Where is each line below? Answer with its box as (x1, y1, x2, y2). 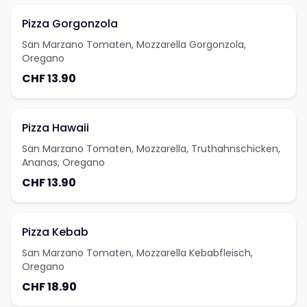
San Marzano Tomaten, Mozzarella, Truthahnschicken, (22, 142, 280, 156)
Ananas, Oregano (22, 156, 105, 169)
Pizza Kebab (22, 224, 88, 240)
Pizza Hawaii (22, 120, 89, 136)
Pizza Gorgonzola (22, 16, 118, 32)
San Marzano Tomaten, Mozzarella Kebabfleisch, (22, 246, 253, 260)
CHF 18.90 (22, 279, 77, 295)
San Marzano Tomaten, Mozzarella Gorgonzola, (22, 38, 246, 51)
